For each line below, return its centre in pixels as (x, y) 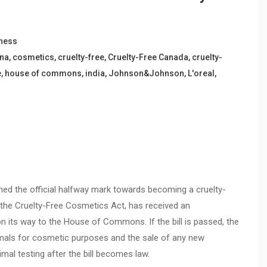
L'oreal (201, 73)
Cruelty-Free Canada (148, 57)
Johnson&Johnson (146, 73)
